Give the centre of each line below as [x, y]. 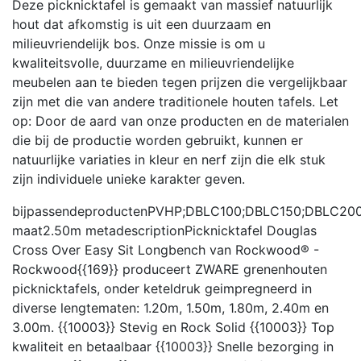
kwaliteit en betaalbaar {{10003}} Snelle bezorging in [173, 346]
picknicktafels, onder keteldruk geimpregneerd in [162, 288]
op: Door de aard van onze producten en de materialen [180, 120]
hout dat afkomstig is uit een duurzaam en [141, 24]
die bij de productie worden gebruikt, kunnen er [158, 140]
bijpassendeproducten [80, 211]
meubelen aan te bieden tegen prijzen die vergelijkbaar [180, 82]
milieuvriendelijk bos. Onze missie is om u [139, 43]
